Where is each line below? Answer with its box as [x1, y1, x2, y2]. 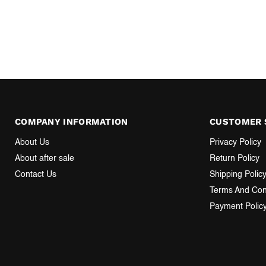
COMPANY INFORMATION [15, 116, 128, 127]
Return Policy [210, 154, 260, 163]
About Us [15, 138, 49, 147]
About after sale [15, 154, 74, 163]
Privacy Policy [210, 138, 262, 147]
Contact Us [15, 170, 56, 179]
